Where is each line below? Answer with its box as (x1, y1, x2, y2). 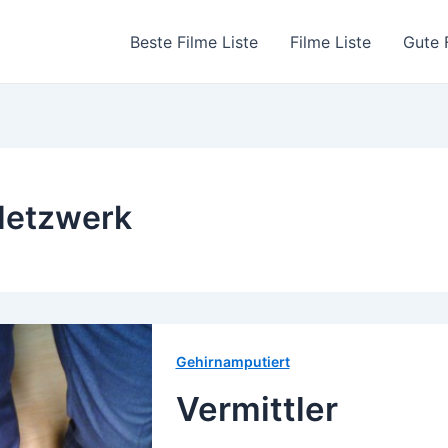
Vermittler (175, 388, 338, 429)
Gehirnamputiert (175, 353, 290, 370)
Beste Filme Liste (129, 31, 258, 52)
